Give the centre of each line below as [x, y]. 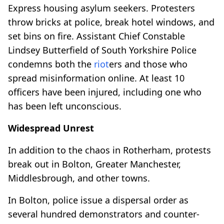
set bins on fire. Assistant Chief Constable [96, 36]
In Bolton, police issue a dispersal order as [98, 200]
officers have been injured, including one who [105, 92]
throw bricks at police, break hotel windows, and [111, 22]
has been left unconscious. [65, 106]
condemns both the [51, 64]
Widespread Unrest [51, 128]
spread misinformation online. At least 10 [96, 78]
